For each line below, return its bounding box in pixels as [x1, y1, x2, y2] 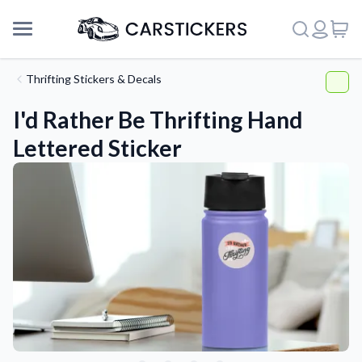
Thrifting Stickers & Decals [26, 72, 162, 86]
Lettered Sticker [13, 134, 182, 162]
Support [13, 301, 63, 317]
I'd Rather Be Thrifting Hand [13, 106, 303, 133]
